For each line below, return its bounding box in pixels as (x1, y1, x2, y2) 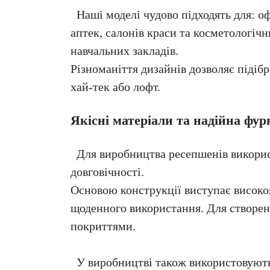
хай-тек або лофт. (71, 80, 160, 94)
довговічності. (71, 165, 144, 179)
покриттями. (71, 219, 136, 233)
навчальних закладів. (71, 44, 178, 58)
